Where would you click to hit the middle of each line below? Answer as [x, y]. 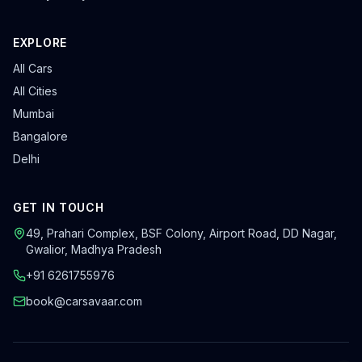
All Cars [33, 68]
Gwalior [45, 249]
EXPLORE [40, 42]
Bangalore [40, 136]
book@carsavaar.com [84, 301]
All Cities [35, 91]
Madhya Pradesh [116, 249]
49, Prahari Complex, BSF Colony [114, 233]
